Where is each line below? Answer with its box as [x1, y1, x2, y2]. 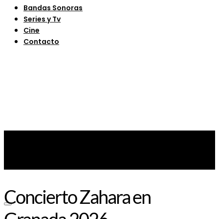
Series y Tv [23, 14, 61, 24]
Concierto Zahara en [4, 185, 151, 208]
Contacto [23, 36, 59, 46]
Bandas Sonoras [23, 2, 83, 13]
